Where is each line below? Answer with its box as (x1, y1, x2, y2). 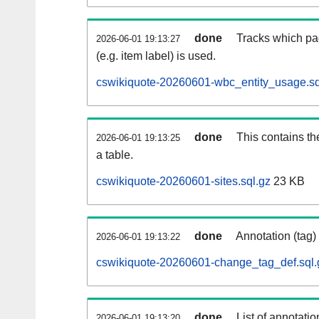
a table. (96, 149, 133, 162)
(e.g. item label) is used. (96, 50, 216, 63)
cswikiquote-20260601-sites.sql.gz (96, 175, 271, 188)
